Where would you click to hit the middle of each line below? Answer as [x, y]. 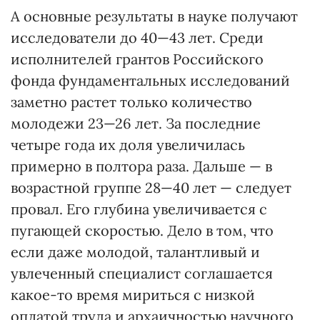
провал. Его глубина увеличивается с [139, 209]
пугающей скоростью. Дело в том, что [142, 230]
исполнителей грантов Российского [137, 59]
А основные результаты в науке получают [154, 16]
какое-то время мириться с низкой [133, 295]
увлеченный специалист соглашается [142, 273]
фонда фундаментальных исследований [150, 80]
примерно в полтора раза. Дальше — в [141, 166]
